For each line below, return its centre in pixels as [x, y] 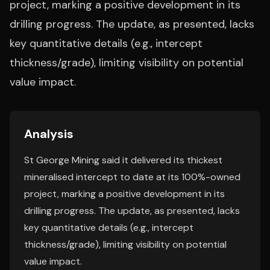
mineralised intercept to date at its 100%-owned [132, 177]
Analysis [49, 134]
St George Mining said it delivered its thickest [123, 160]
